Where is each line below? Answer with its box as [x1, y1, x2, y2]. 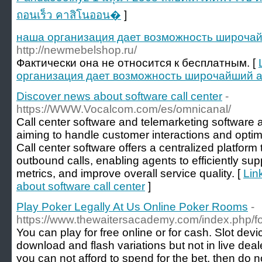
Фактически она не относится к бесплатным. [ [16, 57, 258, 69]
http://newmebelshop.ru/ [16, 44, 137, 56]
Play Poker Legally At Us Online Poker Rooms [16, 201, 248, 213]
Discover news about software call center [16, 90, 222, 102]
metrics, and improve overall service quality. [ [16, 167, 243, 180]
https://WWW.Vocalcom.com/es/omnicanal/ [16, 103, 231, 115]
